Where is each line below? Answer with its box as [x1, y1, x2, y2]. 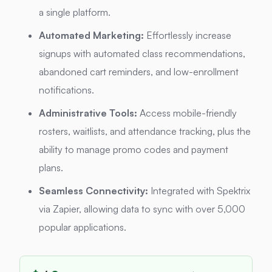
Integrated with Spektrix [148, 185, 250, 197]
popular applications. [39, 221, 126, 234]
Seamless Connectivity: [39, 185, 148, 197]
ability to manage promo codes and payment [39, 143, 228, 156]
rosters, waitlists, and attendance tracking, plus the [39, 125, 251, 138]
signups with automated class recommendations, [39, 47, 245, 60]
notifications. [39, 84, 94, 97]
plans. [39, 161, 63, 174]
